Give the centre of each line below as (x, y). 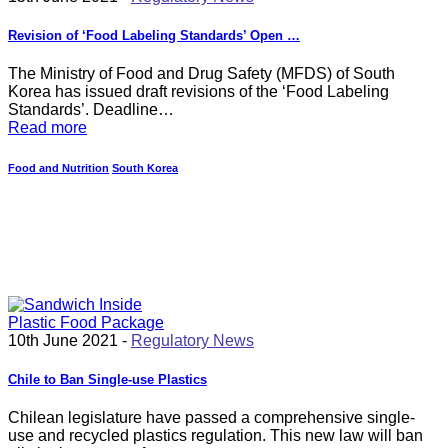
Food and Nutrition (58, 168)
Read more (47, 128)
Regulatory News (192, 340)
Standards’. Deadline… (91, 110)
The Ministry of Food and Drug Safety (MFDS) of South (201, 74)
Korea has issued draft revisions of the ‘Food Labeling (198, 92)
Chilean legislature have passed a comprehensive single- (211, 418)
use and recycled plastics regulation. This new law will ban (215, 436)
